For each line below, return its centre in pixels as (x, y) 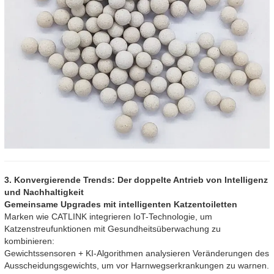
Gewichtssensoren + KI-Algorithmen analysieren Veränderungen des (137, 254)
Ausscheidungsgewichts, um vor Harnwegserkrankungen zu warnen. (137, 266)
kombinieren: (29, 241)
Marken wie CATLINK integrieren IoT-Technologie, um (108, 217)
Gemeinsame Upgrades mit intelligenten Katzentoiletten (121, 205)
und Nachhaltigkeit (44, 192)
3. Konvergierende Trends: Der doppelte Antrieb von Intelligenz (136, 180)
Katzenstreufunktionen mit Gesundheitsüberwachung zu (113, 229)
